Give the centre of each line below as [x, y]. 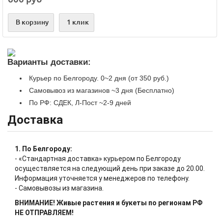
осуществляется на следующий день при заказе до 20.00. [110, 168]
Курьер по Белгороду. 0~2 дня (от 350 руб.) [98, 78]
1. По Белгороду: [43, 149]
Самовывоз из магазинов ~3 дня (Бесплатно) [101, 90]
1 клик [78, 22]
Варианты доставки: [49, 62]
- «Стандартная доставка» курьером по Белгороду [98, 159]
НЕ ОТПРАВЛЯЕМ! [44, 213]
